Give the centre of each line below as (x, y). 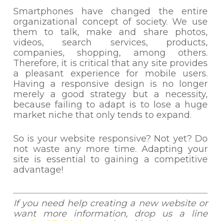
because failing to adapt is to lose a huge (110, 105)
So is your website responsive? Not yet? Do (110, 139)
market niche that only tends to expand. (102, 115)
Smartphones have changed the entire (110, 11)
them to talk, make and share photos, (110, 32)
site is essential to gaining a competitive (110, 159)
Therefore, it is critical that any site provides (110, 63)
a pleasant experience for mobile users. (110, 74)
